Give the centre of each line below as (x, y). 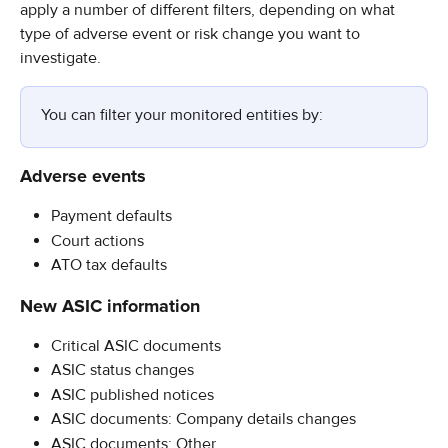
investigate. (60, 58)
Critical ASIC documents (136, 345)
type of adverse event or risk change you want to (192, 34)
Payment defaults (111, 216)
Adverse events (83, 176)
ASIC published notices (132, 394)
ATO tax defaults (109, 265)
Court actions (97, 240)
